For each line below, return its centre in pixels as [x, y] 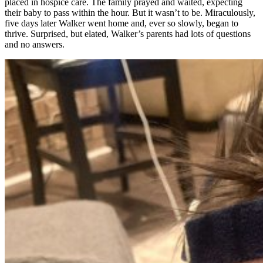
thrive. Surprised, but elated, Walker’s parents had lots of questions [128, 33]
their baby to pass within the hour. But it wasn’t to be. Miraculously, [130, 12]
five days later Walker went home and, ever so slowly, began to [122, 23]
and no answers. [36, 44]
